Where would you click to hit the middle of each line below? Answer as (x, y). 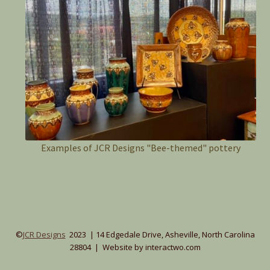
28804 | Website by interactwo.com (135, 247)
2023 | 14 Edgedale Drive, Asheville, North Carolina (160, 234)
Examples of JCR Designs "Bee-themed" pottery (141, 147)
